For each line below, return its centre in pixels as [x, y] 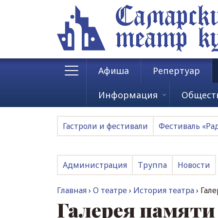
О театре [110, 190]
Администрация [95, 165]
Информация [128, 95]
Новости [194, 165]
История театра [164, 190]
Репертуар [176, 71]
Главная [72, 190]
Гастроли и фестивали [105, 126]
